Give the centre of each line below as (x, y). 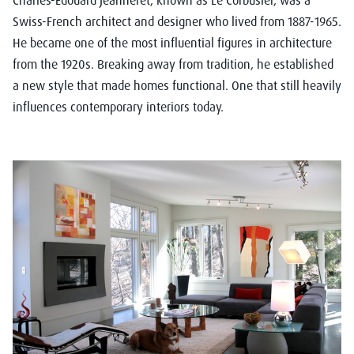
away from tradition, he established (240, 64)
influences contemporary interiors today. (118, 107)
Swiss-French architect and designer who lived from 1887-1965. (177, 22)
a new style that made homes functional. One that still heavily (177, 86)
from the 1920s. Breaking (80, 64)
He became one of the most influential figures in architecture (172, 43)
